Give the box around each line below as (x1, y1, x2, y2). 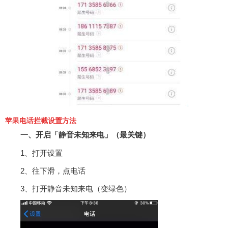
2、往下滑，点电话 (20, 166, 85, 176)
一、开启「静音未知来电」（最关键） (20, 131, 150, 139)
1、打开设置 (20, 149, 63, 158)
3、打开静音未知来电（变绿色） (20, 184, 131, 193)
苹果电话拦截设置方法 (5, 117, 76, 125)
